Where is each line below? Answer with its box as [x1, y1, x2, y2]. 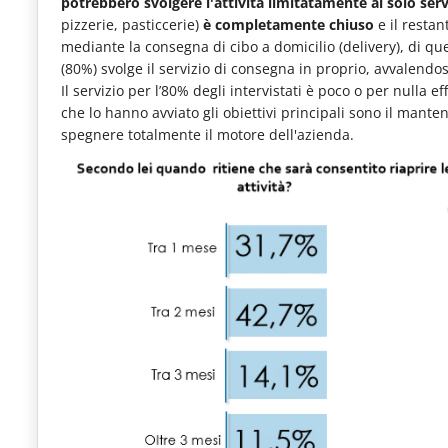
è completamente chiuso [203, 15, 374, 35]
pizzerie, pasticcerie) [61, 15, 203, 35]
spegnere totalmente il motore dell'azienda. [61, 125, 354, 145]
